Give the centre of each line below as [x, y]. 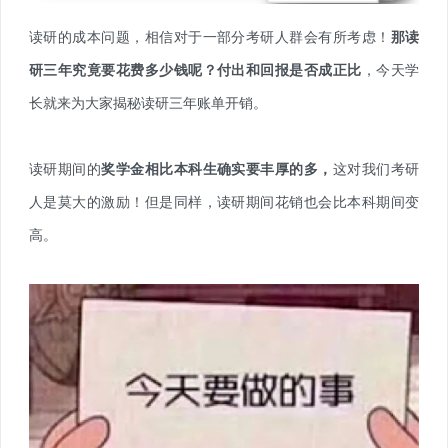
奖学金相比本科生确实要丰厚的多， [217, 169]
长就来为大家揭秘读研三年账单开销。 [148, 103]
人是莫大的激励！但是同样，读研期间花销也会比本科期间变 [224, 202]
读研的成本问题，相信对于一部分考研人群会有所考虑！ [210, 37]
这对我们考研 [376, 169]
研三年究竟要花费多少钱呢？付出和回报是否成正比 [195, 70]
